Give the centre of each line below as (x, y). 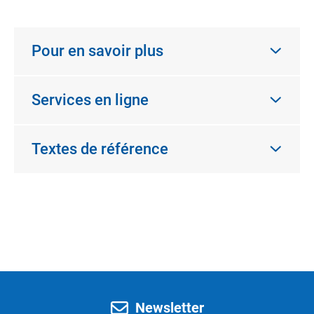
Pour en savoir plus (97, 51)
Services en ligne (90, 100)
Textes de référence (100, 149)
